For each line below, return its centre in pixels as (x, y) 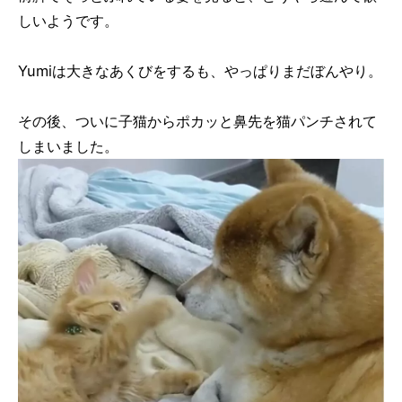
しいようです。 (68, 20)
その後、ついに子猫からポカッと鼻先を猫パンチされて (197, 121)
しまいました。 (68, 146)
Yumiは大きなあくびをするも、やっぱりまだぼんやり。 (200, 70)
